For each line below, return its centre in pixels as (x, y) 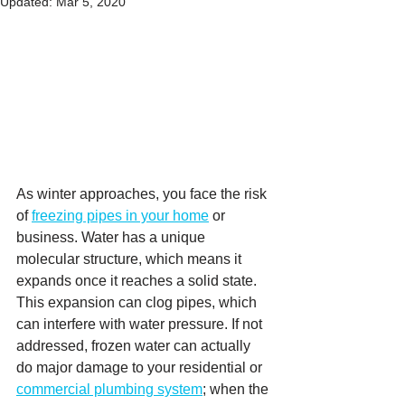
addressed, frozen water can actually (135, 346)
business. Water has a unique (113, 237)
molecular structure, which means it (131, 259)
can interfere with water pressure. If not (141, 324)
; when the (237, 389)
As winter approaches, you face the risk (143, 194)
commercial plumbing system (109, 389)
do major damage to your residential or (141, 367)
